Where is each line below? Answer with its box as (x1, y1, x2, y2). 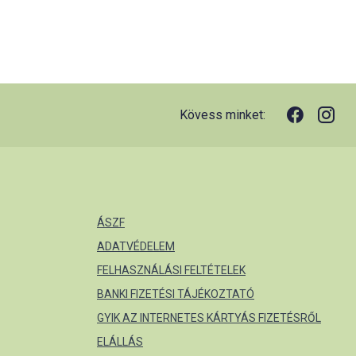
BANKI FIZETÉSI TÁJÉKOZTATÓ (97, 288, 254, 300)
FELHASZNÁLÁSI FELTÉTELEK (97, 264, 246, 277)
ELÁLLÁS (97, 335, 143, 348)
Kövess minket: (180, 107, 265, 122)
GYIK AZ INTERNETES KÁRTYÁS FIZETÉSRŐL (97, 311, 321, 324)
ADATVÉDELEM (97, 240, 175, 253)
